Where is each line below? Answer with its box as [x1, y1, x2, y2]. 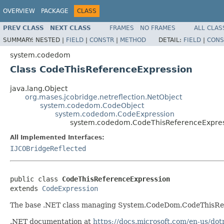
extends [10, 184, 42, 192]
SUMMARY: [3, 36, 35, 43]
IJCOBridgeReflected [10, 144, 86, 152]
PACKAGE [41, 7, 68, 14]
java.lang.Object [10, 84, 67, 92]
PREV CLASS [3, 24, 44, 31]
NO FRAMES [140, 24, 175, 31]
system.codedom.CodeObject [40, 101, 144, 109]
